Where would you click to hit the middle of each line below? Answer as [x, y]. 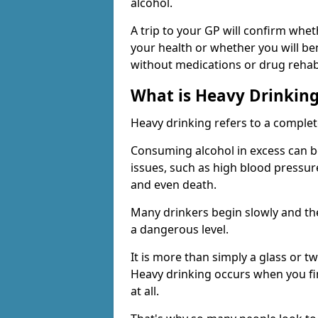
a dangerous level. [180, 230]
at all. [145, 291]
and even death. [174, 185]
